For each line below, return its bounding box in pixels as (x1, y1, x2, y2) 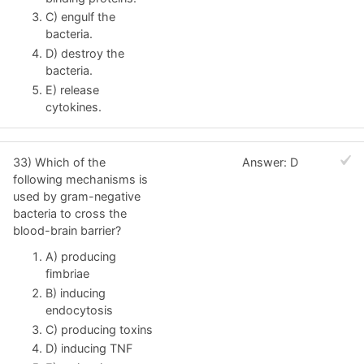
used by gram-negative (13, 189, 141, 203)
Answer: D (242, 155, 299, 169)
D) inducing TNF (45, 341, 132, 356)
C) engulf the (45, 10, 115, 24)
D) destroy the (45, 46, 124, 61)
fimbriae (45, 266, 89, 280)
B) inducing (45, 285, 106, 300)
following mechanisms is (13, 172, 148, 186)
